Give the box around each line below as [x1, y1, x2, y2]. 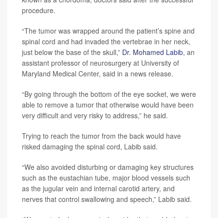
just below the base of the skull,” [22, 47, 122, 57]
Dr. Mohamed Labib [122, 47, 183, 57]
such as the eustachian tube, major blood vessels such [22, 172, 190, 182]
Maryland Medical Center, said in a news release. [22, 68, 173, 78]
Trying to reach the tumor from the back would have [22, 130, 181, 141]
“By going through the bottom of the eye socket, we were [22, 89, 196, 99]
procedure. [22, 5, 55, 15]
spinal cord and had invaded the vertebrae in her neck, [22, 36, 190, 46]
